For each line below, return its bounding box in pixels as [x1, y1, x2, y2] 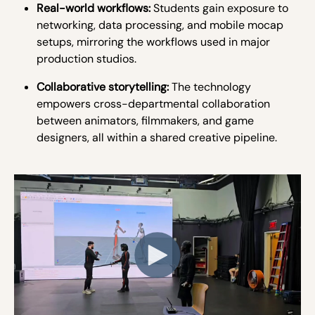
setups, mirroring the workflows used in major [37, 34, 270, 49]
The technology [172, 79, 251, 94]
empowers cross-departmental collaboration [37, 96, 270, 111]
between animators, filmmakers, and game [37, 113, 254, 128]
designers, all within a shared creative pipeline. [37, 130, 277, 145]
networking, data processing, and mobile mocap [37, 18, 283, 32]
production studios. [37, 51, 136, 66]
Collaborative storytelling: [37, 79, 172, 94]
